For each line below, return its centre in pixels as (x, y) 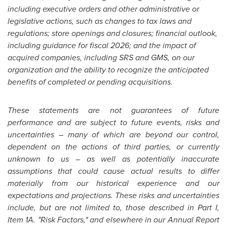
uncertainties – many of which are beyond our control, (113, 135)
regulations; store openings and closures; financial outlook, (112, 33)
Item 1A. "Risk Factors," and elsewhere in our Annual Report (113, 220)
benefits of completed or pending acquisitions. (93, 82)
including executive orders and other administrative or (103, 9)
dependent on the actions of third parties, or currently (113, 147)
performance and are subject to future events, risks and (113, 122)
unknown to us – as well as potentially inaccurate (113, 159)
